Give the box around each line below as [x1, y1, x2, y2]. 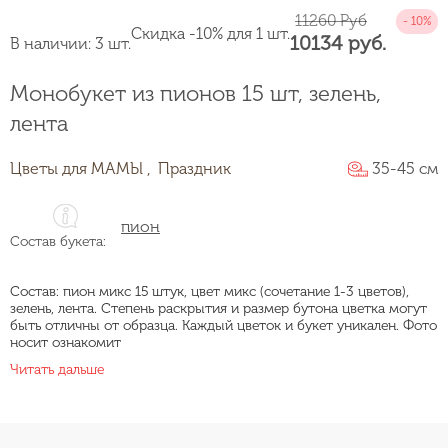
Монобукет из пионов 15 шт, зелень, [10, 79, 381, 107]
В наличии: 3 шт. [10, 33, 131, 53]
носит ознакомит [10, 333, 121, 351]
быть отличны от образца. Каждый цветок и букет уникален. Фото [10, 316, 437, 334]
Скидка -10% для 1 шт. [131, 23, 290, 43]
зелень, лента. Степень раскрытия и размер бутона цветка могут [10, 299, 427, 317]
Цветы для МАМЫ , [10, 158, 151, 178]
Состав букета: [10, 232, 106, 250]
